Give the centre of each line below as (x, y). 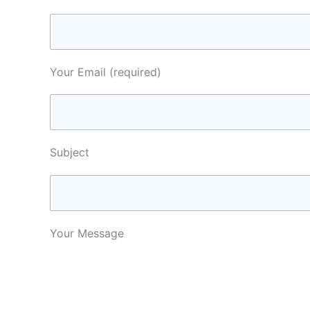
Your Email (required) (106, 72)
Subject (70, 153)
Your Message (87, 233)
